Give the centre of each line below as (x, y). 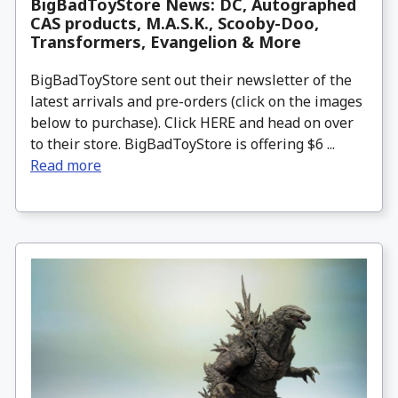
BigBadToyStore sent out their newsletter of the (191, 80)
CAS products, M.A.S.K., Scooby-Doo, (175, 23)
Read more (66, 165)
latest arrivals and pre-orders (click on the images (196, 101)
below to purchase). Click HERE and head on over (192, 122)
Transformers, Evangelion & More (166, 41)
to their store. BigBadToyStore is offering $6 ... (183, 143)
